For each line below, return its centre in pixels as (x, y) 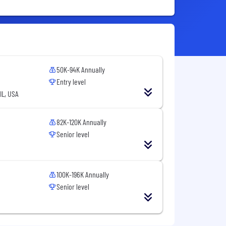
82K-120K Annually (82, 122)
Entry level (71, 81)
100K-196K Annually (83, 174)
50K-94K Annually (81, 69)
